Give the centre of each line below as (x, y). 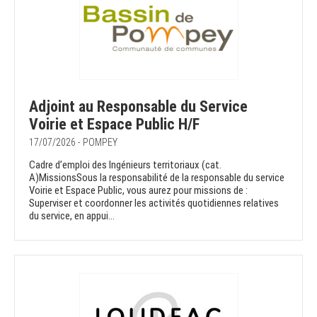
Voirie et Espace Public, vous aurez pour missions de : (138, 191)
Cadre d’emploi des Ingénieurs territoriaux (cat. (125, 165)
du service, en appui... (72, 216)
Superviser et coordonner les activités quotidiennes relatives (154, 203)
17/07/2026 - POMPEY (73, 143)
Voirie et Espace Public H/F (114, 125)
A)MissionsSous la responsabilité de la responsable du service (157, 178)
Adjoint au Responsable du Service (138, 107)
